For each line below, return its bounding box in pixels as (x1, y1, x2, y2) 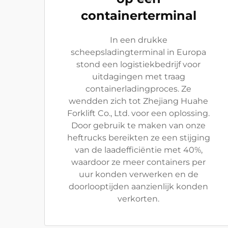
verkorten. (118, 193, 159, 204)
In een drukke (109, 35, 167, 45)
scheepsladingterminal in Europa (71, 47, 206, 57)
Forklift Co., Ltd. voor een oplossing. (67, 108, 210, 118)
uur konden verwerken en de (78, 169, 198, 179)
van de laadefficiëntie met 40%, (74, 145, 203, 155)
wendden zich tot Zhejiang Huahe (69, 96, 208, 106)
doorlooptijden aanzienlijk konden (69, 181, 208, 191)
